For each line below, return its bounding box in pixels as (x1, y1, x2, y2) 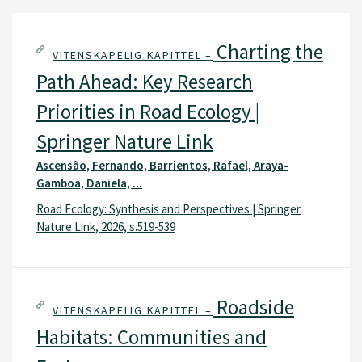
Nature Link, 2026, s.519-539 (36, 218, 175, 234)
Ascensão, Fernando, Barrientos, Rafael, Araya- (36, 158, 288, 173)
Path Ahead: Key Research (36, 69, 253, 95)
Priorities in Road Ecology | (36, 99, 259, 124)
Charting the (213, 39, 323, 65)
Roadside (213, 294, 294, 320)
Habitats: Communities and (36, 324, 267, 350)
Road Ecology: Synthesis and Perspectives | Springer (36, 200, 301, 217)
